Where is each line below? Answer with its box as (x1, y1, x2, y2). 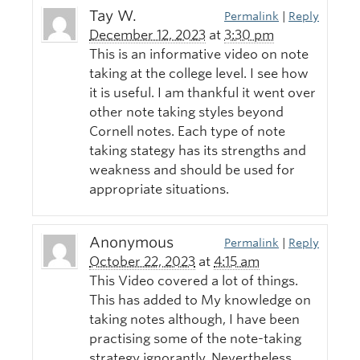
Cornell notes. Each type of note (89, 124, 285, 140)
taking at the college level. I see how (89, 66, 309, 82)
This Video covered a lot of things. (89, 273, 298, 289)
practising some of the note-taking (89, 331, 301, 347)
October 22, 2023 (89, 254, 195, 270)
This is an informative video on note (89, 47, 309, 63)
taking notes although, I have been (89, 312, 300, 328)
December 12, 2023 (89, 27, 206, 43)
